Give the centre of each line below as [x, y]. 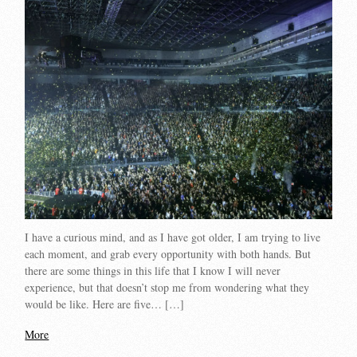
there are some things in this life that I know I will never [153, 271]
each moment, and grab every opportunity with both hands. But [168, 254]
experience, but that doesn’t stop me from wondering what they [167, 288]
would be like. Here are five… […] [105, 304]
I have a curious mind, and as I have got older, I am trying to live [173, 237]
